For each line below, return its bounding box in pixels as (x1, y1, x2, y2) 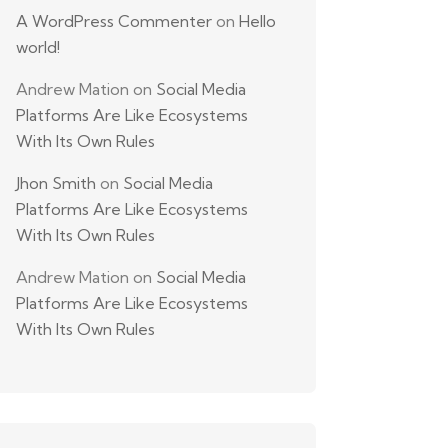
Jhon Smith (16, 173, 96, 193)
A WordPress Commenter (16, 11, 212, 31)
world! (16, 37, 60, 57)
